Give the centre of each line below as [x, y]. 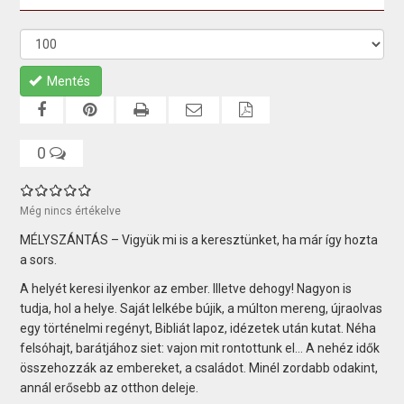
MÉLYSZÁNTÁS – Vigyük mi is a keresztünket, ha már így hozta [199, 239]
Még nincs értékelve [71, 211]
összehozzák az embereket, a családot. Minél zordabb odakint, [199, 367]
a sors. [39, 259]
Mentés [69, 81]
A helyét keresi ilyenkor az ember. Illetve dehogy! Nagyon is [186, 288]
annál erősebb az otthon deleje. [111, 387]
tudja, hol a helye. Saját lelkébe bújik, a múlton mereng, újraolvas [202, 308]
